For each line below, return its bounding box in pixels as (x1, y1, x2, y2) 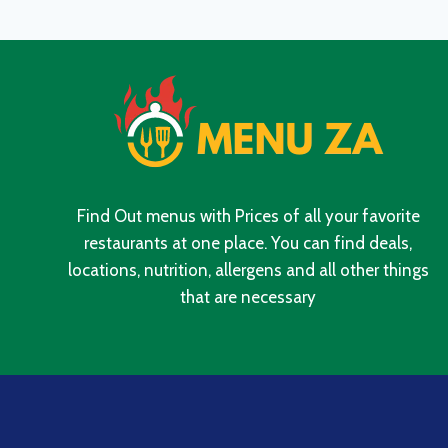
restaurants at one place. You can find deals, (84, 232, 412, 253)
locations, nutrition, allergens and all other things (67, 259, 429, 280)
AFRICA (163, 69, 213, 86)
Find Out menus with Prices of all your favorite (76, 205, 420, 226)
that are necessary (180, 286, 316, 307)
